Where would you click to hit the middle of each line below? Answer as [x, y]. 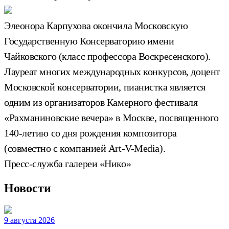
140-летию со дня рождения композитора [90, 133]
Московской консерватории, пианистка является [105, 87]
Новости [28, 188]
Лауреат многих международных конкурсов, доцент [112, 71]
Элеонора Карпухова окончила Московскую [96, 25]
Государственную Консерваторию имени [89, 41]
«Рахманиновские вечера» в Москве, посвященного [111, 117]
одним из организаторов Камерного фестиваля [101, 102]
